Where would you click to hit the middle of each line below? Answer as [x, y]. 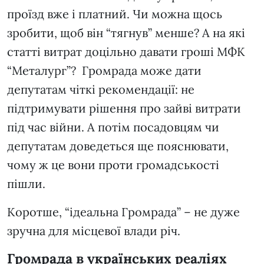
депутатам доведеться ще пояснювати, [118, 146]
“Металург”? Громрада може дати [104, 71]
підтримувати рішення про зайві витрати [124, 108]
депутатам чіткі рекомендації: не [101, 90]
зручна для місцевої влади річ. [94, 231]
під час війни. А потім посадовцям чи [113, 127]
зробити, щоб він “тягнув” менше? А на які [126, 33]
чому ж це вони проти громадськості [113, 165]
